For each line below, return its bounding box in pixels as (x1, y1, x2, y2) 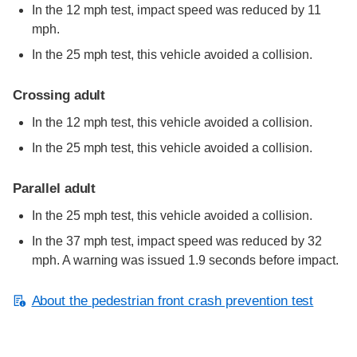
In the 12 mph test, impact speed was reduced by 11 (32, 2, 321, 17)
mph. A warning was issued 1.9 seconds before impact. (32, 253, 339, 267)
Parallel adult (13, 180, 96, 196)
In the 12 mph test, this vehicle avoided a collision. (32, 115, 312, 129)
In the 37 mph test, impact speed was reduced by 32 (32, 233, 322, 248)
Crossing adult (13, 87, 106, 103)
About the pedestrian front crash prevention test (31, 292, 314, 308)
